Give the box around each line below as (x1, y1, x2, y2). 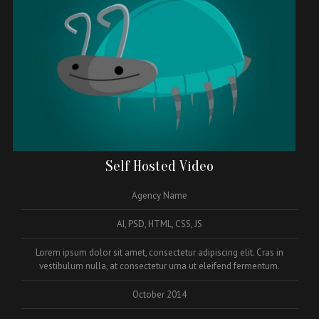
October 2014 (132, 288, 187, 301)
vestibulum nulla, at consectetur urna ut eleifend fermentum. (39, 260, 280, 273)
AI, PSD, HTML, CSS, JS (117, 218, 202, 231)
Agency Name (132, 189, 187, 202)
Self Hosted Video (105, 157, 214, 175)
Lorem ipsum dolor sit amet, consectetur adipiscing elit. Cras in (36, 246, 283, 259)
